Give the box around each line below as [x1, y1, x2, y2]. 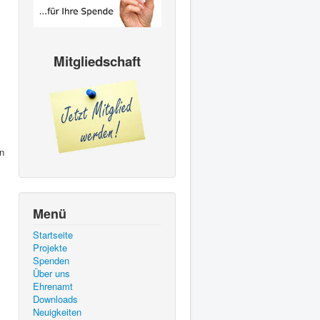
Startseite [33, 227, 73, 241]
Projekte [33, 240, 67, 254]
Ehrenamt [33, 279, 73, 293]
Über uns [33, 266, 70, 280]
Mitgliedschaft [54, 51, 141, 71]
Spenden [33, 253, 69, 267]
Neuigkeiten [33, 304, 81, 319]
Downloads [33, 291, 78, 306]
